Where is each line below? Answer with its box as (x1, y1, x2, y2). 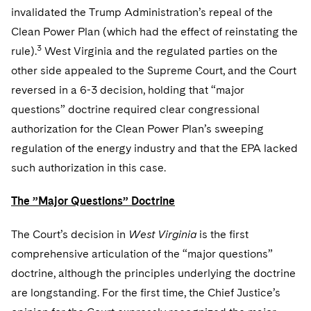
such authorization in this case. (11, 161, 166, 174)
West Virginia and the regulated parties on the (42, 44, 278, 58)
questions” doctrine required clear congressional (11, 103, 260, 116)
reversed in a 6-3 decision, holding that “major (11, 83, 244, 96)
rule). (11, 44, 37, 58)
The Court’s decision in (11, 228, 128, 241)
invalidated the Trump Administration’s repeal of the (11, 6, 273, 19)
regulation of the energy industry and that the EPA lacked (11, 142, 298, 155)
